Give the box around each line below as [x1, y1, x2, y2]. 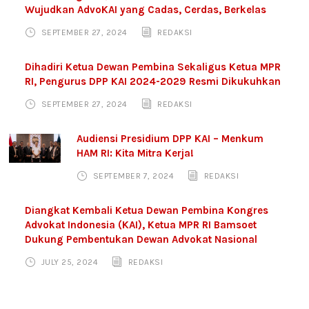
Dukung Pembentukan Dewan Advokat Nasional [25, 233, 258, 246]
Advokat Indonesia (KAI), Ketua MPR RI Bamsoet [25, 219, 257, 232]
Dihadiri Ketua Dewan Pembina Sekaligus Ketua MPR [25, 61, 281, 74]
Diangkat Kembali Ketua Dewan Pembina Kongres [25, 204, 269, 217]
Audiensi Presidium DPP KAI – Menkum [77, 132, 264, 146]
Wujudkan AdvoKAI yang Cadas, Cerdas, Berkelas [25, 3, 267, 17]
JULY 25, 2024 [41, 257, 99, 268]
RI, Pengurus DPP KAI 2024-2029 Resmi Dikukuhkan [25, 75, 281, 88]
